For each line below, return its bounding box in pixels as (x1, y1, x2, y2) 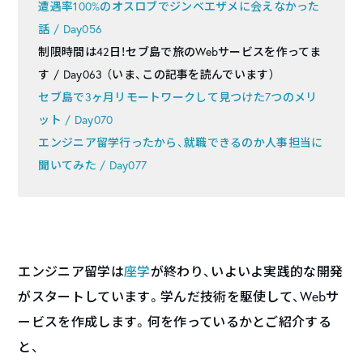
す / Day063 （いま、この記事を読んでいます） (38, 66, 275, 83)
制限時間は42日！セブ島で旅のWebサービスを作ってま (38, 44, 322, 60)
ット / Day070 (38, 112, 113, 128)
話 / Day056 (38, 21, 103, 37)
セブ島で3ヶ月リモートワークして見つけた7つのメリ (38, 89, 318, 105)
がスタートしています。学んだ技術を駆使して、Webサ (18, 288, 340, 305)
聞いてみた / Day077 (38, 157, 147, 173)
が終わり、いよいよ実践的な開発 (150, 263, 344, 280)
